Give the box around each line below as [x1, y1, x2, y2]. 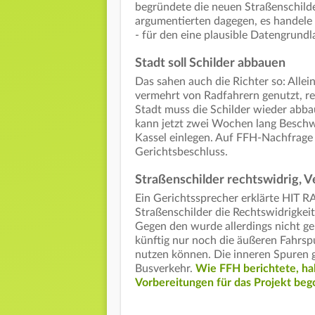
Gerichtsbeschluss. [135, 146, 228, 157]
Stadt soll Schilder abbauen [135, 56, 285, 70]
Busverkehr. [135, 262, 195, 274]
